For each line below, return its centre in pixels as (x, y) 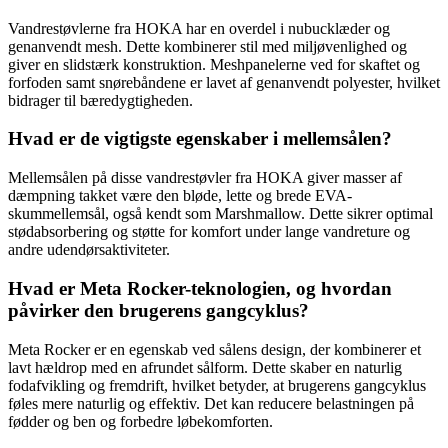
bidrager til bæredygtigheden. (100, 100)
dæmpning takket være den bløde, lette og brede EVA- (180, 196)
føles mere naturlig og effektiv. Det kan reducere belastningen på (211, 403)
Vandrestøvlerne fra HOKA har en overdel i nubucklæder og (199, 28)
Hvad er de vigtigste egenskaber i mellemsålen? (200, 139)
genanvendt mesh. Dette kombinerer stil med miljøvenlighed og (207, 46)
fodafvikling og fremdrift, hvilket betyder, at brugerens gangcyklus (217, 385)
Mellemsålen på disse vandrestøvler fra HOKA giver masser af (205, 178)
